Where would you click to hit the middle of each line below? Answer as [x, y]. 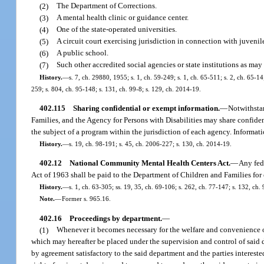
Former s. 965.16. [86, 199]
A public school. [83, 53]
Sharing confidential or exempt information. [146, 108]
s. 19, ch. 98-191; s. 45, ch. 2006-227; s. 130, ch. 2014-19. [150, 143]
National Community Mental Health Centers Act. [150, 163]
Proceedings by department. [115, 218]
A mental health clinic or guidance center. [123, 18]
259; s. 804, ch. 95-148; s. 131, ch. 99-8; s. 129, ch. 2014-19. [116, 89]
